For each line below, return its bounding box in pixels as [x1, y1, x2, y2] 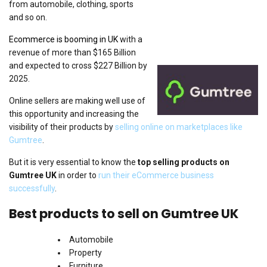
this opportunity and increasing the [9, 109, 139, 119]
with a [118, 35, 142, 44]
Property [69, 247, 102, 257]
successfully [9, 184, 55, 193]
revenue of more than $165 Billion [9, 48, 136, 57]
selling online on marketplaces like [115, 122, 243, 132]
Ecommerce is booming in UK [9, 35, 118, 44]
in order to [57, 170, 98, 180]
